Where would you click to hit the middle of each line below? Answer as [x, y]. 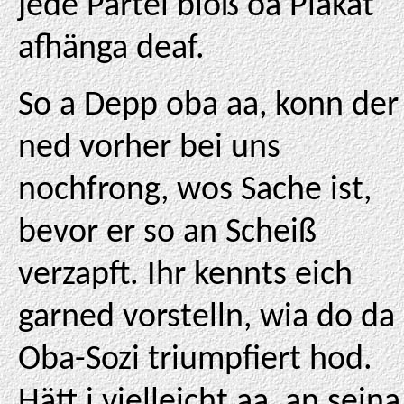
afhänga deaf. [111, 49]
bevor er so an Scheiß [167, 233]
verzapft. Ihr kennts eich [185, 275]
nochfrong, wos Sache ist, [195, 191]
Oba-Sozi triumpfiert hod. [195, 360]
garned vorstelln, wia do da [207, 318]
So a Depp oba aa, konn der [208, 106]
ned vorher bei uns [149, 148]
